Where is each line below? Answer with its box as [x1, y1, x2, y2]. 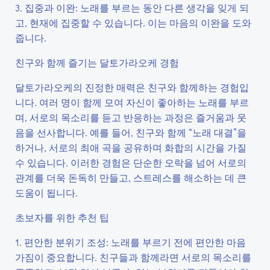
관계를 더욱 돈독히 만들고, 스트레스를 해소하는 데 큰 [15, 171, 246, 184]
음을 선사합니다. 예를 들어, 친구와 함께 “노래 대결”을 [15, 126, 246, 139]
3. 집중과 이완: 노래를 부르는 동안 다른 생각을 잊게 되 [15, 1, 249, 14]
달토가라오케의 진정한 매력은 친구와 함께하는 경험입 [15, 81, 249, 93]
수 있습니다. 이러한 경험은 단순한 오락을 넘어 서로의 [15, 156, 246, 169]
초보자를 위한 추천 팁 [15, 211, 109, 224]
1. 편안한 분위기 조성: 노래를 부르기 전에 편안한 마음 [15, 236, 246, 248]
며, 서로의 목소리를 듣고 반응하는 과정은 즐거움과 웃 [15, 111, 246, 124]
